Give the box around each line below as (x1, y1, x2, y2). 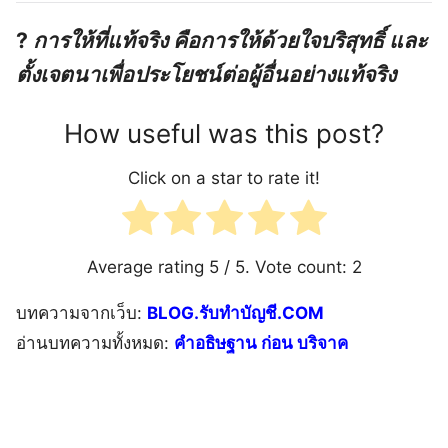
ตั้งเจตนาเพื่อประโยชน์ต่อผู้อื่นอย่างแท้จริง (16, 60, 396, 87)
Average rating (86, 256, 209, 277)
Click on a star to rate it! (128, 167, 320, 188)
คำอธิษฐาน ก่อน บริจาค (174, 332, 348, 353)
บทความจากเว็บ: (16, 302, 147, 323)
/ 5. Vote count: (218, 256, 352, 277)
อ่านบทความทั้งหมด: (16, 332, 174, 353)
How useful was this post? (64, 117, 384, 149)
